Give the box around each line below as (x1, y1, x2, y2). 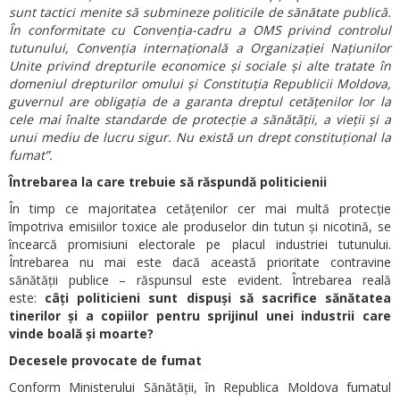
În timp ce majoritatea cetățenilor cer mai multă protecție (9, 199, 391, 217)
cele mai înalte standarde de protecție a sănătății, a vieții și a (9, 110, 391, 128)
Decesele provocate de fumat (9, 351, 202, 369)
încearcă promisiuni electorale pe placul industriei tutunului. (9, 235, 391, 253)
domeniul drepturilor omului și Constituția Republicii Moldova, (9, 74, 391, 92)
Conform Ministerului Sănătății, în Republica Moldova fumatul (9, 378, 391, 396)
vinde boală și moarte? (9, 324, 157, 342)
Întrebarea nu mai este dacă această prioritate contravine (9, 253, 391, 271)
